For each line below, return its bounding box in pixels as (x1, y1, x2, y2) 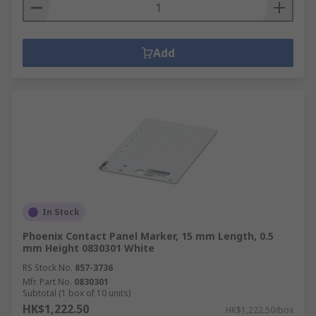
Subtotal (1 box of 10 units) (23, 287, 130, 299)
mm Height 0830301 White (23, 241, 154, 255)
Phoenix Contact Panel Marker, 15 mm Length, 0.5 (23, 229, 274, 243)
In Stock (42, 206, 80, 218)
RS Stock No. (23, 262, 73, 274)
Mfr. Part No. (23, 276, 72, 288)
